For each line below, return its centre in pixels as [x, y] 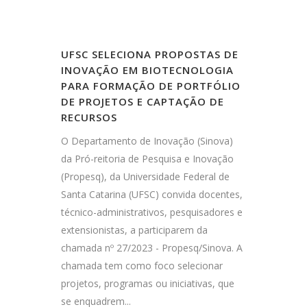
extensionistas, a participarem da [134, 230]
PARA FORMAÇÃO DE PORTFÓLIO [151, 86]
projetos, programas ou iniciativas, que [148, 284]
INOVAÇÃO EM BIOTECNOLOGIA [147, 70]
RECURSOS [89, 118]
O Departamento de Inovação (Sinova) [147, 141]
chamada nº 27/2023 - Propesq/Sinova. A [152, 248]
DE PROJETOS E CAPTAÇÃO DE [143, 102]
